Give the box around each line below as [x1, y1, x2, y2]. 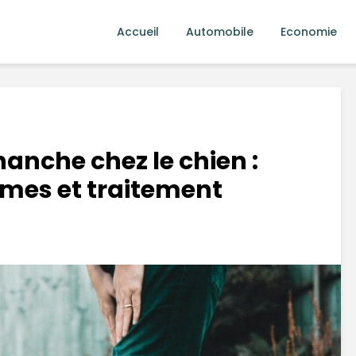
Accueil [117, 24, 159, 40]
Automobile [186, 24, 253, 40]
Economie [281, 24, 337, 40]
